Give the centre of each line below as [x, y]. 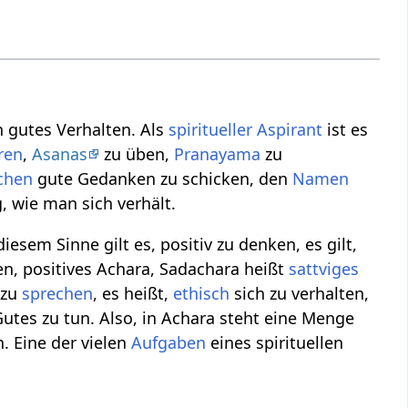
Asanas [60, 153]
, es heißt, [133, 293]
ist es [346, 129]
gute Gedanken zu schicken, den [163, 178]
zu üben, [137, 153]
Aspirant [290, 129]
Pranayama [218, 153]
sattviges [324, 268]
